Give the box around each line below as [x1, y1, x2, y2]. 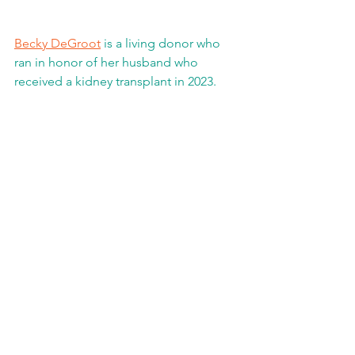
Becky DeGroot [14, 36, 101, 52]
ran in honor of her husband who [14, 55, 201, 71]
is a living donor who [101, 36, 223, 52]
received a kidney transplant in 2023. [14, 74, 219, 90]
